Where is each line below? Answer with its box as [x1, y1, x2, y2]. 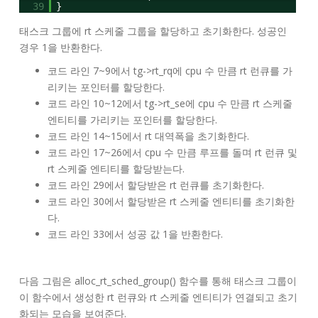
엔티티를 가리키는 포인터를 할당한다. [48, 113, 217, 127]
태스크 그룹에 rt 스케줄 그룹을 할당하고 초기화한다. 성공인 [19, 24, 287, 38]
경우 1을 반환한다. [19, 40, 102, 55]
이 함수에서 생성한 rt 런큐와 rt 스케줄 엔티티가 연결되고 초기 [19, 290, 297, 305]
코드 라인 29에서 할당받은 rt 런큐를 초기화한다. [48, 178, 264, 192]
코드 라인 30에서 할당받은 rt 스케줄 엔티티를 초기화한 [48, 194, 295, 209]
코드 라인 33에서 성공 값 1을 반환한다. [48, 227, 223, 241]
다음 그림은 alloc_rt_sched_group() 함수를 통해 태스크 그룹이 [19, 274, 297, 288]
